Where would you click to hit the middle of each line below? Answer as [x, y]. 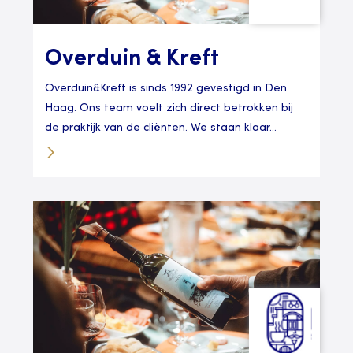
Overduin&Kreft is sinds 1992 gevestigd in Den [166, 89]
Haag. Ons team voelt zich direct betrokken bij [169, 109]
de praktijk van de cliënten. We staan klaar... [161, 128]
